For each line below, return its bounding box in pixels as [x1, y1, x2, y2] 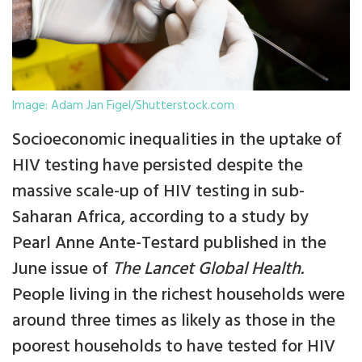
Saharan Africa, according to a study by [12, 204, 309, 233]
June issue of [12, 255, 112, 284]
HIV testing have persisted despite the [12, 152, 303, 181]
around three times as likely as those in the [12, 307, 335, 336]
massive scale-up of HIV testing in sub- [12, 178, 305, 207]
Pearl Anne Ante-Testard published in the [12, 229, 326, 259]
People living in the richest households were [12, 281, 345, 310]
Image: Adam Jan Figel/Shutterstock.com [12, 95, 234, 116]
